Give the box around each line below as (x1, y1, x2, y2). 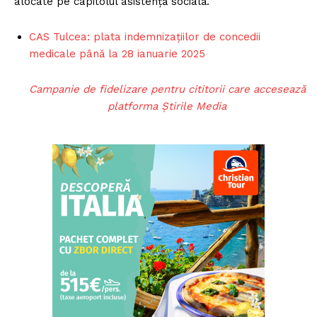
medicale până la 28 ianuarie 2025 (29, 47, 205, 60)
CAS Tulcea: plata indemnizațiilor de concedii (29, 30, 260, 43)
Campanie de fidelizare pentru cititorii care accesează (28, 82, 306, 96)
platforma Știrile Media (108, 99, 227, 113)
